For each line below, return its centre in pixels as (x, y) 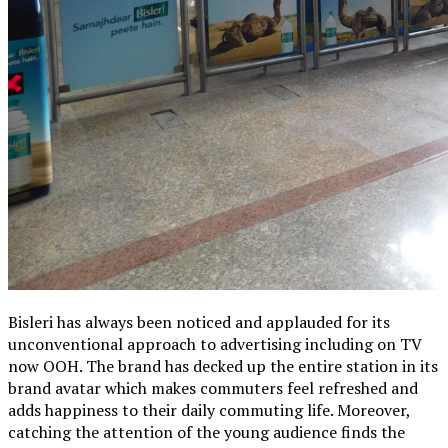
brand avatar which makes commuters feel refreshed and (213, 387)
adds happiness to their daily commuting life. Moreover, (209, 409)
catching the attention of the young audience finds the (206, 431)
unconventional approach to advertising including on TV (215, 343)
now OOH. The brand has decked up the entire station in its (223, 365)
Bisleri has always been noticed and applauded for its (199, 321)
